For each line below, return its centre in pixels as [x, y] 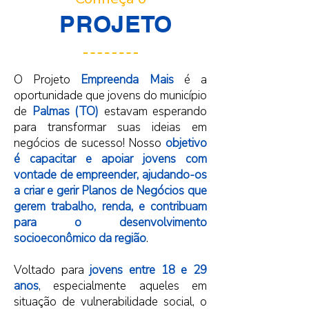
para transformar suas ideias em [110, 127]
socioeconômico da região [80, 238]
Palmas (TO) [65, 111]
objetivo [186, 143]
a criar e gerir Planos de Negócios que [110, 191]
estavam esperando [155, 111]
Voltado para [52, 270]
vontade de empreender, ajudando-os [110, 175]
